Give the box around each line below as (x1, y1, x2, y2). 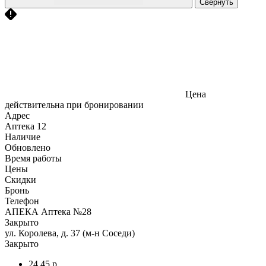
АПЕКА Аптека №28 (5, 206, 91, 217)
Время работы (5, 153, 62, 163)
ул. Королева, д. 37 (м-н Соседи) (5, 227, 135, 238)
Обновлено (5, 142, 50, 153)
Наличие (5, 131, 40, 142)
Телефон (5, 195, 39, 206)
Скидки (5, 174, 36, 185)
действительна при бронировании (5, 99, 144, 110)
